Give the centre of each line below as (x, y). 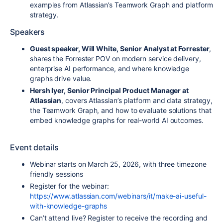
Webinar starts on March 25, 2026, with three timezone (118, 164)
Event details (34, 147)
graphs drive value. (61, 78)
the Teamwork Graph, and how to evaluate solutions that (121, 110)
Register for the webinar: (69, 186)
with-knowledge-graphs (69, 206)
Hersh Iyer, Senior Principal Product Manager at (110, 90)
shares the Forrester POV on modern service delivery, (115, 58)
